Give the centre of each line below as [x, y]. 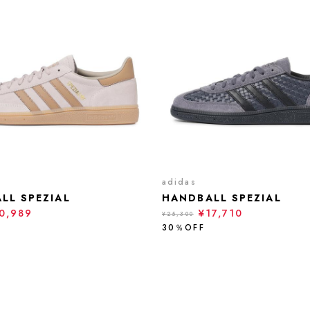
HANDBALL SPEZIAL [222, 198]
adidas [179, 182]
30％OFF [183, 228]
